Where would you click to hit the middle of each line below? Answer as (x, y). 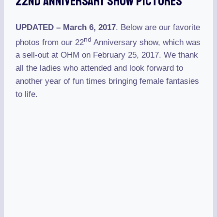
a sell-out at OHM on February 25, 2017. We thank (107, 55)
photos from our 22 (50, 42)
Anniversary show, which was (146, 42)
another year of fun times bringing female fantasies (107, 81)
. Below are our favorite (158, 27)
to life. (27, 94)
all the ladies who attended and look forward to (99, 68)
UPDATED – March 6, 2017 (66, 27)
